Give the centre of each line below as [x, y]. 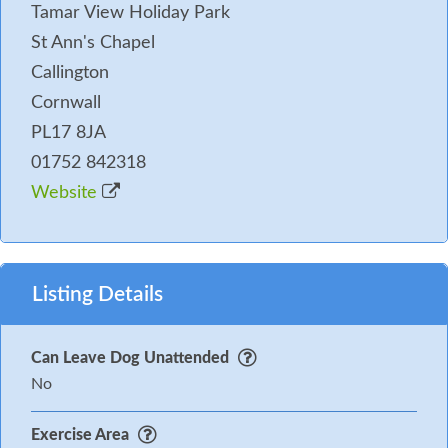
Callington [70, 72]
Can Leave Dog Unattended [130, 357]
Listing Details [97, 294]
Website [66, 192]
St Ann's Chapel [93, 42]
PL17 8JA [68, 132]
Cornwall [66, 102]
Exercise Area [82, 434]
